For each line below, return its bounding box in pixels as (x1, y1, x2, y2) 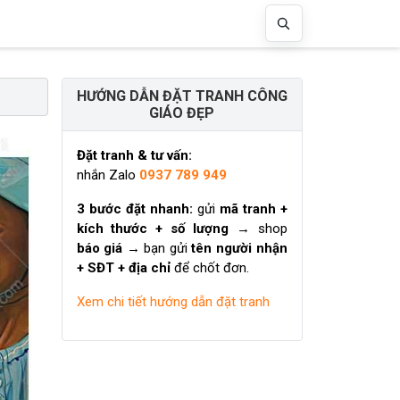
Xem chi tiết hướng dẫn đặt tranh (76, 293, 270, 310)
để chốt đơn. (170, 259, 249, 276)
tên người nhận (191, 239, 287, 256)
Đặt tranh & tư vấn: (76, 146, 192, 163)
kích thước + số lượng (76, 220, 229, 237)
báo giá (76, 239, 123, 256)
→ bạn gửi (122, 239, 192, 256)
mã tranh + (219, 200, 287, 217)
